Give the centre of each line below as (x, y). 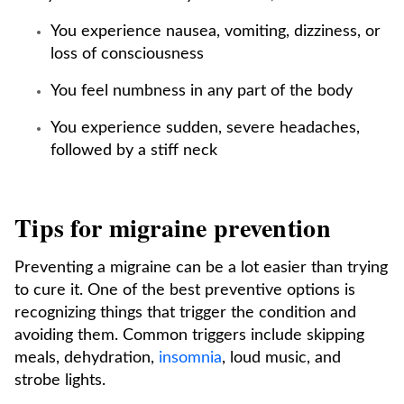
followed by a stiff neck (134, 151)
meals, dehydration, (87, 358)
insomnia (190, 358)
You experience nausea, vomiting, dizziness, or (216, 32)
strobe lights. (60, 381)
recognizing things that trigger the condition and (185, 313)
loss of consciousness (127, 54)
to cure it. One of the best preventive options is (185, 290)
